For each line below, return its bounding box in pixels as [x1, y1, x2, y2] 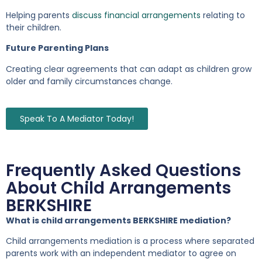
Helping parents [6, 9, 72, 21]
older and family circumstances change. [6, 75, 173, 87]
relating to [201, 9, 245, 21]
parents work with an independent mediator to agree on [6, 247, 236, 260]
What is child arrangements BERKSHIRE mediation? [6, 215, 231, 227]
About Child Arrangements [6, 177, 231, 200]
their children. [6, 21, 61, 33]
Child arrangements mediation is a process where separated [6, 235, 254, 247]
